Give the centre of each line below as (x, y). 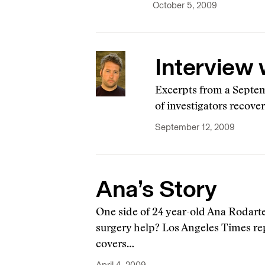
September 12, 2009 (195, 127)
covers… (115, 245)
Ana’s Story (156, 189)
